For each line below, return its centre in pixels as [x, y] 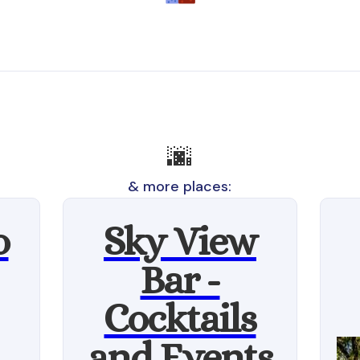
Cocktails [180, 319]
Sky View [180, 241]
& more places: [180, 186]
